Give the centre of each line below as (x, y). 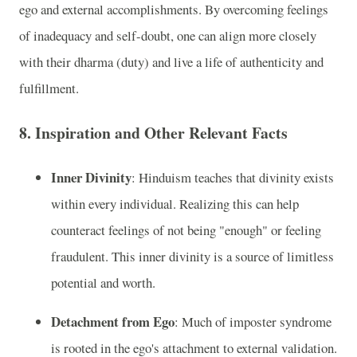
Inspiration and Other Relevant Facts (161, 132)
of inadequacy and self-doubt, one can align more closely (168, 36)
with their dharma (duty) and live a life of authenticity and (171, 62)
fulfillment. (49, 88)
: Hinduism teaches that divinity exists (233, 177)
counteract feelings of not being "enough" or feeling (186, 229)
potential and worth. (103, 282)
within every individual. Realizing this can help (175, 203)
